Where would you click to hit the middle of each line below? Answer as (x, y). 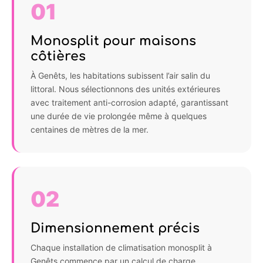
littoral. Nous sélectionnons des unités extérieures (125, 89)
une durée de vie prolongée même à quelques (119, 116)
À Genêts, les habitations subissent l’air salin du (120, 75)
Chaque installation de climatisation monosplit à (121, 247)
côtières (58, 56)
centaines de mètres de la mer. (90, 129)
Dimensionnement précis (115, 228)
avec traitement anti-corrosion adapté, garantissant (129, 102)
